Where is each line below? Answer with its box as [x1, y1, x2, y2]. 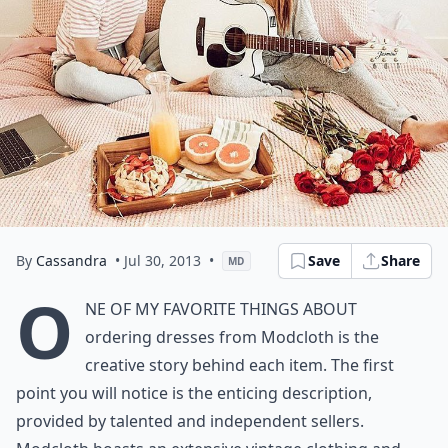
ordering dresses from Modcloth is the [85, 326, 379, 348]
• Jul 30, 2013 [115, 251, 201, 270]
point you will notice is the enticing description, [16, 382, 372, 404]
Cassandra [36, 251, 107, 270]
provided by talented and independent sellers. [16, 410, 364, 432]
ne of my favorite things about [85, 298, 357, 320]
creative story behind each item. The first [85, 354, 394, 376]
